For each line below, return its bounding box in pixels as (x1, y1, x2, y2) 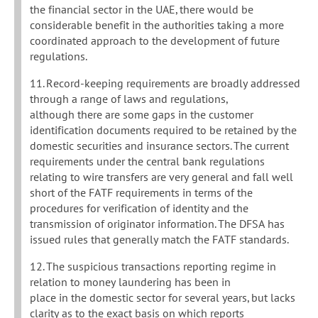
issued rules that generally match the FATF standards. (30, 232, 289, 247)
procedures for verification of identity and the (30, 201, 248, 216)
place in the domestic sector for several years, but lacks (30, 290, 295, 305)
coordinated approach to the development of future (30, 33, 280, 48)
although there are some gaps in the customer (30, 107, 253, 122)
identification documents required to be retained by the (30, 123, 297, 138)
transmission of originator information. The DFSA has (30, 216, 285, 231)
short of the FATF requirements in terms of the (30, 185, 253, 200)
